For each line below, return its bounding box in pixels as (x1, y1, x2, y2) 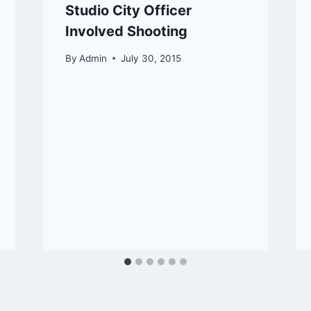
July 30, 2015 (120, 52, 181, 64)
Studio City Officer (65, 2, 192, 19)
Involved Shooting (65, 23, 187, 40)
